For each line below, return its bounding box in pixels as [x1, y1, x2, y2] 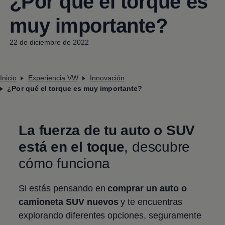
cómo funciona [19, 155, 110, 171]
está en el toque [19, 139, 125, 155]
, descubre [124, 139, 190, 155]
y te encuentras [118, 196, 182, 207]
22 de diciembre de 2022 [9, 38, 89, 46]
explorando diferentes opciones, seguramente [19, 210, 201, 220]
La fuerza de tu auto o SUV [19, 122, 195, 138]
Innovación [89, 73, 125, 82]
